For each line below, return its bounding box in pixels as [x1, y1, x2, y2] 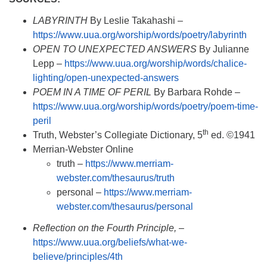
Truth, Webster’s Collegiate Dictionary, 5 [33, 130, 203, 140]
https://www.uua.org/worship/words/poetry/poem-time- [33, 101, 258, 111]
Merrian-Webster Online [33, 144, 133, 154]
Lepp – [33, 58, 64, 69]
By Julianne [197, 44, 249, 54]
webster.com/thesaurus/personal [57, 201, 193, 212]
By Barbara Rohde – [151, 87, 240, 97]
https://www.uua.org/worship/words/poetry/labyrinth [33, 30, 247, 40]
